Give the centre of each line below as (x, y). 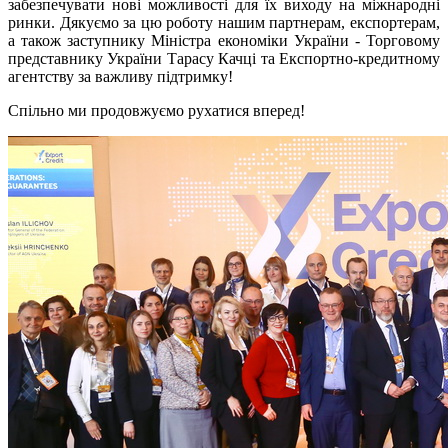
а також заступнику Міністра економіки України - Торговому (224, 41)
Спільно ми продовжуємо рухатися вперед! (156, 111)
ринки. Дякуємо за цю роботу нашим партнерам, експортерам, (224, 23)
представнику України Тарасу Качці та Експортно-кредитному (224, 59)
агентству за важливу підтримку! (120, 77)
